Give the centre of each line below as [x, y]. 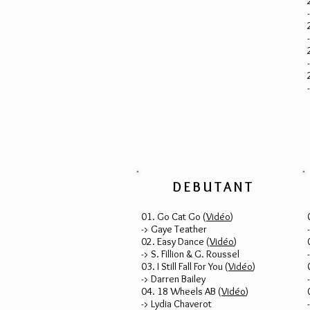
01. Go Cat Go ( [174, 217]
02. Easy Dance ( [175, 241]
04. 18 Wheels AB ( [181, 291]
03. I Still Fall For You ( [185, 266]
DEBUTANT [213, 187]
